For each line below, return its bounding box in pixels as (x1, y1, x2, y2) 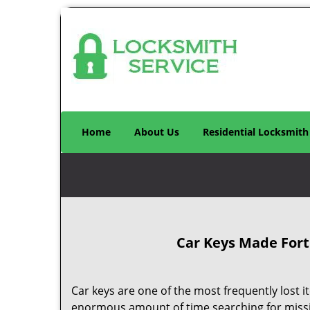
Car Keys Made (176, 233, 277, 252)
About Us (134, 125, 179, 138)
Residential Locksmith (203, 125, 309, 138)
